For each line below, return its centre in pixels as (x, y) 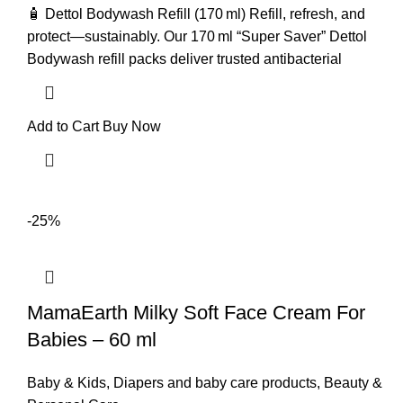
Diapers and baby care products (215, 383)
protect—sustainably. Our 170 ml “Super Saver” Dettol (197, 36)
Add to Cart (63, 126)
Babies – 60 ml (92, 340)
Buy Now (132, 126)
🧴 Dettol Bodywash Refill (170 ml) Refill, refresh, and (196, 14)
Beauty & (353, 383)
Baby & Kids (67, 383)
